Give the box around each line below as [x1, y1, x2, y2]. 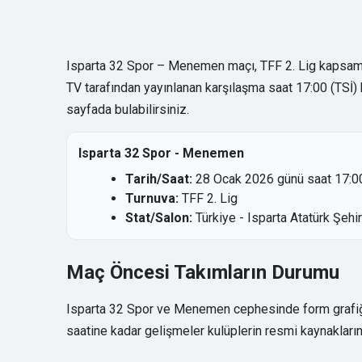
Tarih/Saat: [125, 171, 192, 187]
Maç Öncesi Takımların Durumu [66, 261, 339, 284]
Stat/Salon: [125, 210, 192, 226]
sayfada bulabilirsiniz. [66, 102, 189, 118]
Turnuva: [125, 191, 179, 207]
